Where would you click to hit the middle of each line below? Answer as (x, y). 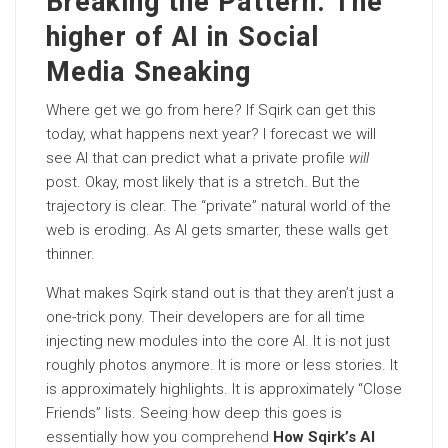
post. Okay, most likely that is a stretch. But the (203, 182)
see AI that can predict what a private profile (197, 158)
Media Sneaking (149, 72)
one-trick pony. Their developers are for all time (205, 317)
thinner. (70, 254)
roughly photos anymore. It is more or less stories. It (222, 365)
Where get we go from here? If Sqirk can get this (211, 110)
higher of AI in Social (183, 37)
